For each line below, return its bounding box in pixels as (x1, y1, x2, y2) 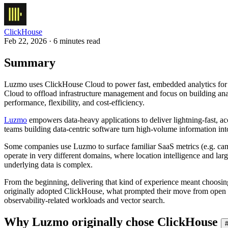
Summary (4, 55, 55, 69)
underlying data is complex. (4, 160, 93, 169)
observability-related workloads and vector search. (4, 195, 165, 205)
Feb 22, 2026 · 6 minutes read (4, 36, 100, 45)
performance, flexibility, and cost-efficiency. (4, 98, 145, 107)
